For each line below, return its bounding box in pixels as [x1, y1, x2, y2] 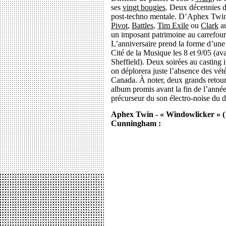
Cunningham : [111, 119, 161, 128]
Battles [132, 21, 153, 30]
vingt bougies [123, 3, 165, 12]
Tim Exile [157, 21, 189, 30]
